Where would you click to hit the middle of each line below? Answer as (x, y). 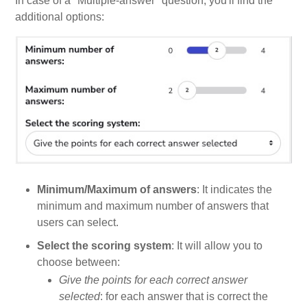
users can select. (78, 223)
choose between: (79, 262)
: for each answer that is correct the (184, 297)
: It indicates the (235, 190)
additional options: (60, 17)
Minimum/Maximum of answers (117, 190)
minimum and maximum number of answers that (153, 206)
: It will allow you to (217, 246)
